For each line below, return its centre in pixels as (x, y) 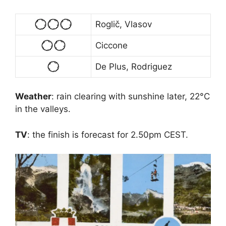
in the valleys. (43, 109)
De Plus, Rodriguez (134, 66)
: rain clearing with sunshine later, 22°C (131, 97)
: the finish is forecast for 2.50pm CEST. (108, 134)
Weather (33, 97)
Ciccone (111, 45)
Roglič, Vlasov (124, 24)
